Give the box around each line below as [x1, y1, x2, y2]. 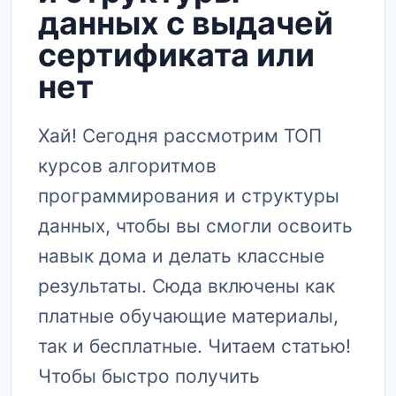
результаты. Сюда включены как [38, 275, 335, 297]
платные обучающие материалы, [38, 305, 339, 327]
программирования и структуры [38, 185, 339, 207]
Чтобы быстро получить [38, 365, 260, 387]
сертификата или [38, 35, 315, 74]
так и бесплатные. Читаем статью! [38, 335, 351, 357]
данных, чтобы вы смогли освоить [38, 215, 353, 237]
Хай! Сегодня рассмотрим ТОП [38, 125, 322, 147]
